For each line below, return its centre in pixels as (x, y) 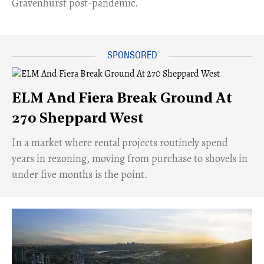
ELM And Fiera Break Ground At (122, 99)
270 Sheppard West (78, 119)
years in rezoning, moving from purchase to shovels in (130, 158)
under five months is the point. (80, 174)
